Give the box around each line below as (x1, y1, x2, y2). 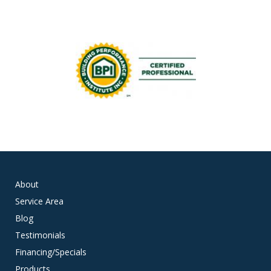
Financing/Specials (15, 246, 87, 258)
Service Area (15, 195, 64, 207)
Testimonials (15, 229, 65, 241)
